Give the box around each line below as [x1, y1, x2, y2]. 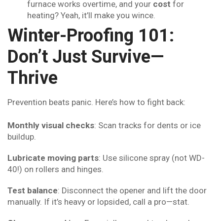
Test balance [7, 185, 58, 196]
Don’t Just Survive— [7, 46, 164, 67]
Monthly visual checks [7, 120, 94, 131]
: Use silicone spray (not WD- [99, 153, 205, 163]
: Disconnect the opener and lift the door [58, 185, 207, 196]
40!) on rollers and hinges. [7, 164, 104, 175]
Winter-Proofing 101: [7, 25, 174, 46]
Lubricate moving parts [7, 153, 99, 163]
